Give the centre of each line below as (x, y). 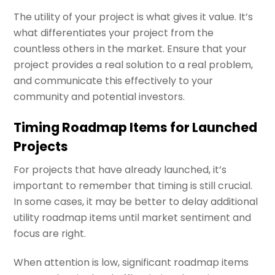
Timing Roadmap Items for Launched (136, 127)
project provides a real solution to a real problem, (134, 64)
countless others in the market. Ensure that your (130, 48)
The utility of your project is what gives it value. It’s (134, 17)
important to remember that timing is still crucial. (133, 186)
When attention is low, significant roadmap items (131, 262)
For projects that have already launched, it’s (120, 170)
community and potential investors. (99, 96)
